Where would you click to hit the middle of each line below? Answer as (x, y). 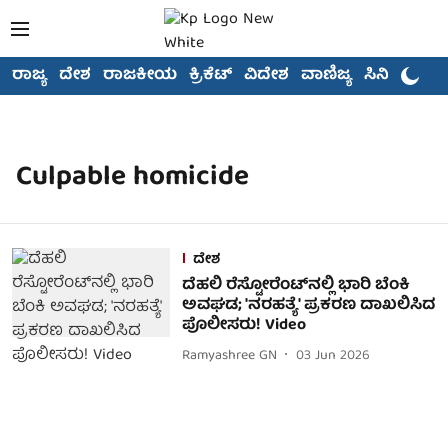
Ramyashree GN (229, 355)
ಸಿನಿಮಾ (390, 76)
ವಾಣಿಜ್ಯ (326, 76)
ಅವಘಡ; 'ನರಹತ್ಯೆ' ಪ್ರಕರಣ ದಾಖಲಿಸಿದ (308, 306)
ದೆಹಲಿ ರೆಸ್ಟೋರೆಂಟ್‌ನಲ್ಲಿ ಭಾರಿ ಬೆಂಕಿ (295, 286)
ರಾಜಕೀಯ (140, 76)
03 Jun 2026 (332, 355)
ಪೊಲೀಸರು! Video (243, 326)
